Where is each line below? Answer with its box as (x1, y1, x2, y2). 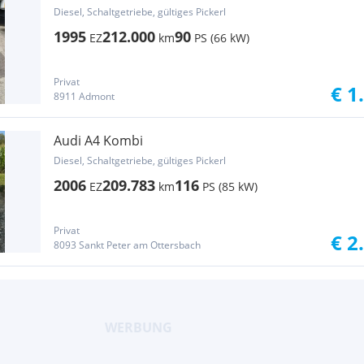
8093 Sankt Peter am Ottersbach (54, 238, 201, 252)
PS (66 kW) (194, 30, 249, 45)
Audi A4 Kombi (54, 132, 143, 149)
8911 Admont (54, 89, 115, 103)
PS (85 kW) (202, 179, 258, 194)
